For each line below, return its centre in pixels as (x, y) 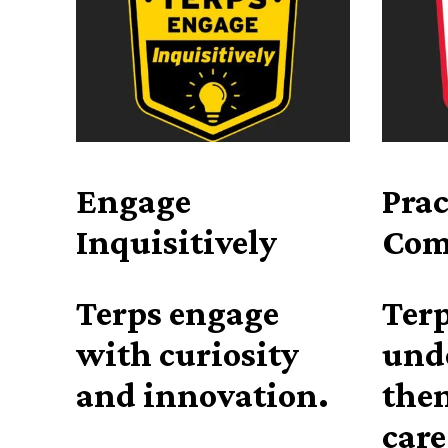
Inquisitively (176, 242)
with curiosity (187, 354)
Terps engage (177, 313)
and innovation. (202, 395)
